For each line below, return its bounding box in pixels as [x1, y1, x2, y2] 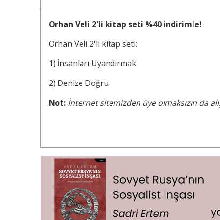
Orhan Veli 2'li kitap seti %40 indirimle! [49, 19, 202, 30]
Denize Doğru [57, 78, 109, 89]
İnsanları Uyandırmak [57, 58, 136, 69]
